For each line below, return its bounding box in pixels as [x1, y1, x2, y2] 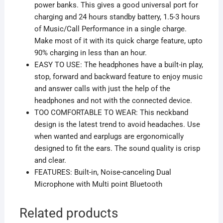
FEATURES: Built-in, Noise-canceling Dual [34, 168, 171, 177]
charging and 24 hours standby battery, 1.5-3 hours [34, 12, 200, 22]
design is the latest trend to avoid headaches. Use [34, 120, 200, 129]
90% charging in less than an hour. [34, 48, 147, 58]
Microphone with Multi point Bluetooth [34, 180, 162, 189]
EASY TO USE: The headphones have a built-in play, [34, 60, 203, 70]
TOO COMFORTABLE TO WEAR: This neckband [34, 108, 188, 117]
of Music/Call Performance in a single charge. [34, 24, 187, 34]
